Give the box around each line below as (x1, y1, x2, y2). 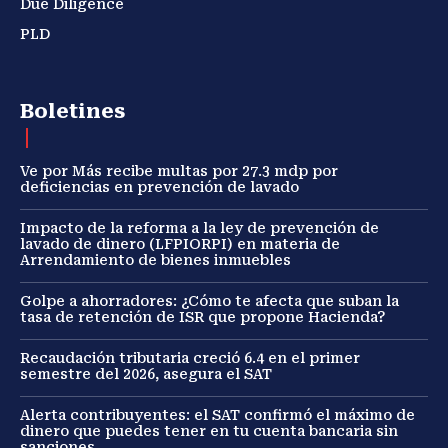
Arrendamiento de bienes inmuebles (20, 251, 295, 268)
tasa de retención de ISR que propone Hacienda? (20, 308, 385, 325)
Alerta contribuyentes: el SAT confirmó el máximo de (20, 406, 415, 423)
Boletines (20, 98, 125, 123)
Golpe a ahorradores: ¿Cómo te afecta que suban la (20, 292, 399, 309)
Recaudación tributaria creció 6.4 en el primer (20, 349, 360, 366)
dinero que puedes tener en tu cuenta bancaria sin (20, 422, 398, 439)
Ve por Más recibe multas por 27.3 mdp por (20, 162, 338, 179)
